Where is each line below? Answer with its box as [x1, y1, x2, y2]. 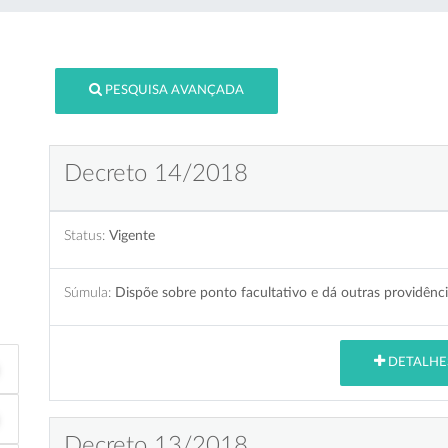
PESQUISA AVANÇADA [105, 84, 245, 98]
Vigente [109, 227, 155, 243]
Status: [64, 227, 105, 243]
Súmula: [64, 284, 111, 300]
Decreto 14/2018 [64, 161, 248, 186]
